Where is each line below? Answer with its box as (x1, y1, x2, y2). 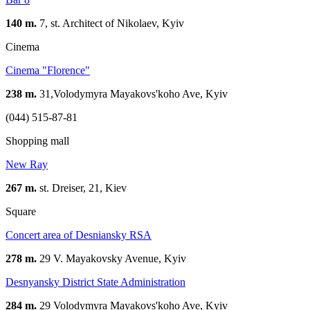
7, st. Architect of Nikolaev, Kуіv (37, 17, 184, 29)
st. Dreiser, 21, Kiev (37, 181, 127, 194)
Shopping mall (6, 134, 69, 147)
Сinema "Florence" (6, 64, 90, 76)
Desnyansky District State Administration (6, 275, 185, 288)
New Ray (6, 158, 48, 170)
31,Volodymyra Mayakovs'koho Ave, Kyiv (37, 87, 228, 100)
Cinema (6, 40, 39, 53)
